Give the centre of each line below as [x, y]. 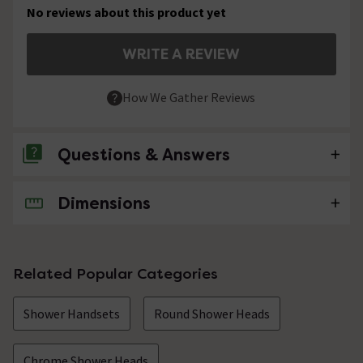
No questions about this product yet [133, 203]
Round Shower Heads [212, 314]
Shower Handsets [72, 314]
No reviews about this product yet [126, 12]
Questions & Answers [144, 155]
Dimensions [104, 204]
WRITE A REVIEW [181, 53]
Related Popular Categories [115, 274]
